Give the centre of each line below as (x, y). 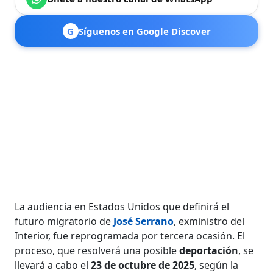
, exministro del (209, 221)
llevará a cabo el (53, 265)
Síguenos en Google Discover (144, 31)
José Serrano (144, 221)
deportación (209, 250)
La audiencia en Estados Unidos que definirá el (122, 206)
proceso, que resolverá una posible (97, 250)
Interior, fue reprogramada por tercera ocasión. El (130, 236)
